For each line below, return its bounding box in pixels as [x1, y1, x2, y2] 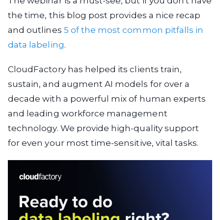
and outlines [8, 25, 64, 35]
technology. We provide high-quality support [8, 123, 199, 133]
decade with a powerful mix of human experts [8, 93, 206, 104]
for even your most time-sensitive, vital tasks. [8, 137, 199, 148]
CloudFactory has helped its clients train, [8, 64, 182, 74]
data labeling [8, 39, 64, 50]
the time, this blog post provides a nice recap [8, 10, 201, 20]
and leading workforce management [8, 108, 167, 118]
